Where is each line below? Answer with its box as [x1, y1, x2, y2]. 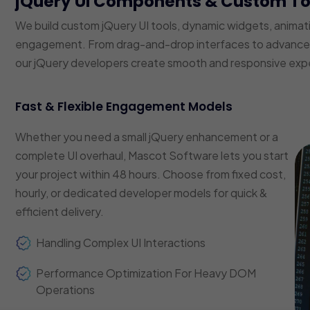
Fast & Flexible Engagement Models [15, 98, 233, 115]
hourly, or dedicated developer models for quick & [15, 185, 268, 200]
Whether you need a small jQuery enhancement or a [15, 129, 279, 144]
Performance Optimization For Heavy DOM [36, 265, 257, 280]
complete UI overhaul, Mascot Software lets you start [15, 147, 289, 163]
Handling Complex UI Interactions [36, 235, 206, 250]
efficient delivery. [15, 203, 104, 219]
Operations [36, 282, 95, 297]
